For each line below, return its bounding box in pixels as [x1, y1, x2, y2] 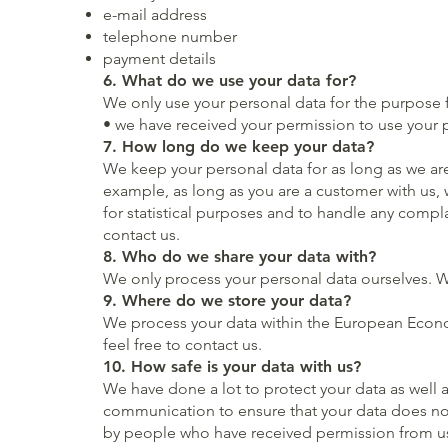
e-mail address [103, 4, 208, 24]
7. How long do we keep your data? [103, 136, 375, 156]
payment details [103, 48, 217, 68]
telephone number [103, 26, 238, 46]
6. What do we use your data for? [103, 70, 357, 90]
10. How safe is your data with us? [103, 356, 362, 376]
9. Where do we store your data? [103, 290, 352, 310]
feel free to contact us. [103, 334, 263, 354]
